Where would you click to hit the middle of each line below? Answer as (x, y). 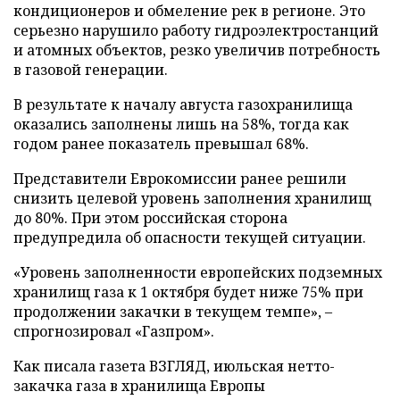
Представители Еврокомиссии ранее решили (180, 179)
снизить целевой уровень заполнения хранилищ (192, 198)
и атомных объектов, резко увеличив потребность (197, 50)
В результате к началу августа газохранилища (183, 104)
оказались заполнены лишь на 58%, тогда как (181, 124)
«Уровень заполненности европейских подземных (198, 272)
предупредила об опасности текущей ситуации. (190, 237)
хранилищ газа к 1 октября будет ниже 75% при (188, 292)
